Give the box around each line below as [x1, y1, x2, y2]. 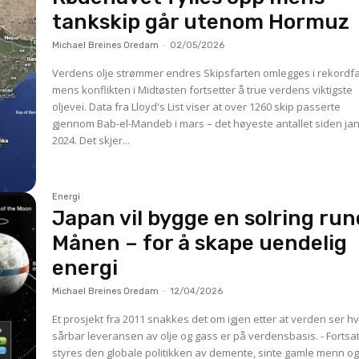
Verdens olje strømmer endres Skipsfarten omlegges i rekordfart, [52, 66, 204, 80]
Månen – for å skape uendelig [52, 230, 348, 256]
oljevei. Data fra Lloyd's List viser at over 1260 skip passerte [52, 99, 90, 114]
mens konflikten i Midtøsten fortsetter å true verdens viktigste [52, 83, 353, 97]
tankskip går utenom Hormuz [52, 10, 350, 34]
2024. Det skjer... [52, 133, 131, 147]
